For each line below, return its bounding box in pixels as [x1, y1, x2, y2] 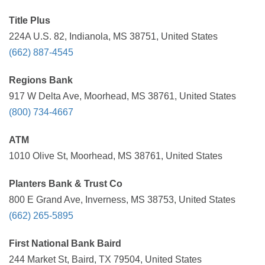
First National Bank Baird [9, 238, 121, 248]
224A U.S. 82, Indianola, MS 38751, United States [9, 31, 218, 41]
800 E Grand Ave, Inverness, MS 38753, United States [9, 195, 235, 205]
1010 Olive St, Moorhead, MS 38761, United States [9, 151, 222, 161]
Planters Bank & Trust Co [9, 179, 122, 189]
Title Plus [9, 15, 50, 25]
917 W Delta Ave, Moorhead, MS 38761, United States [9, 91, 236, 101]
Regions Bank [9, 75, 73, 85]
